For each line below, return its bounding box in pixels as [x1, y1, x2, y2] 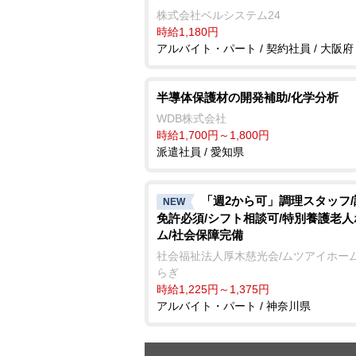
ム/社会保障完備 [157, 227, 243, 242]
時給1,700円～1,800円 [157, 129, 269, 141]
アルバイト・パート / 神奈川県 [157, 299, 311, 312]
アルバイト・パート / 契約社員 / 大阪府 [157, 42, 354, 55]
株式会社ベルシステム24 [157, 9, 281, 21]
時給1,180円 [157, 25, 219, 38]
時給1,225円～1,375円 [157, 282, 269, 296]
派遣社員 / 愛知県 [157, 145, 244, 158]
